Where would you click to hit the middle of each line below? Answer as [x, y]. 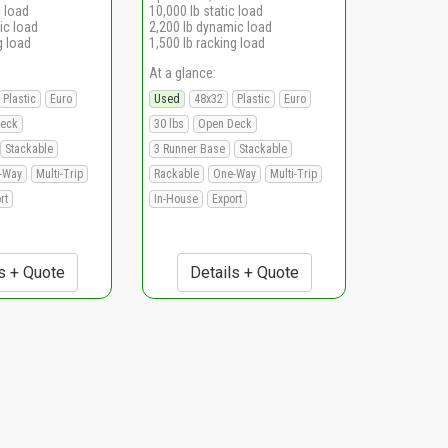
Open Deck [225, 123]
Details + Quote [244, 272]
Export [227, 198]
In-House [176, 198]
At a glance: [182, 72]
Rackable [176, 173]
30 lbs [169, 123]
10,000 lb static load [206, 10]
